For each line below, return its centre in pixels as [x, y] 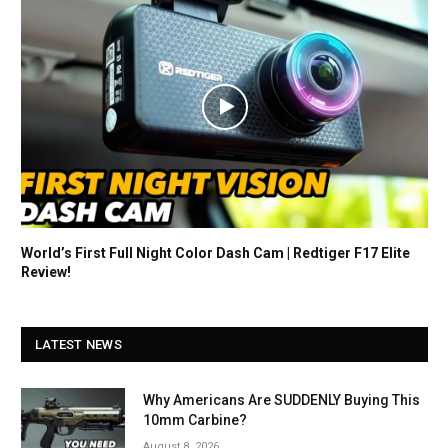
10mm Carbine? [195, 420]
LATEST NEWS [78, 345]
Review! [46, 272]
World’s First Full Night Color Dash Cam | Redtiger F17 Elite [215, 253]
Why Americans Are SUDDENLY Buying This [281, 400]
